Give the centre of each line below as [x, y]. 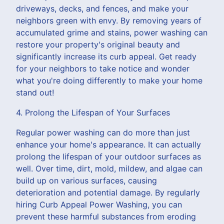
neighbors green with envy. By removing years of [109, 20]
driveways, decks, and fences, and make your [102, 8]
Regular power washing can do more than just [103, 132]
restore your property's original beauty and [98, 44]
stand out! [35, 92]
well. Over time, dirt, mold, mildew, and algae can [109, 168]
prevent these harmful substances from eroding [106, 216]
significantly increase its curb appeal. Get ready [106, 56]
